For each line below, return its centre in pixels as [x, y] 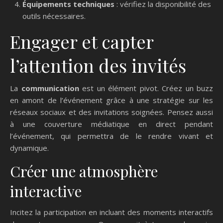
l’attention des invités [98, 65]
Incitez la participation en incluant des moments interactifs [111, 212]
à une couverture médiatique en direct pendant [111, 124]
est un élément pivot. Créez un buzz [146, 88]
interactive [46, 191]
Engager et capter [82, 41]
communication [50, 88]
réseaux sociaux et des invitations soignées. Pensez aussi [111, 112]
